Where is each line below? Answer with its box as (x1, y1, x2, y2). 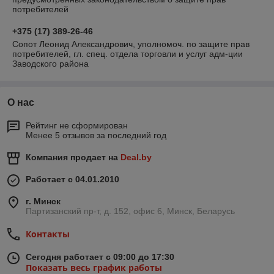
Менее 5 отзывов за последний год (26, 130, 166, 140)
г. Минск (26, 196, 61, 206)
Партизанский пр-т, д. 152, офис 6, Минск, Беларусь (26, 206, 235, 216)
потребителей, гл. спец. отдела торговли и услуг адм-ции (12, 49, 243, 59)
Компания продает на (26, 152, 120, 162)
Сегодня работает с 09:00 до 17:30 (26, 252, 174, 262)
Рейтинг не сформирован (26, 120, 128, 130)
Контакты (26, 228, 70, 240)
